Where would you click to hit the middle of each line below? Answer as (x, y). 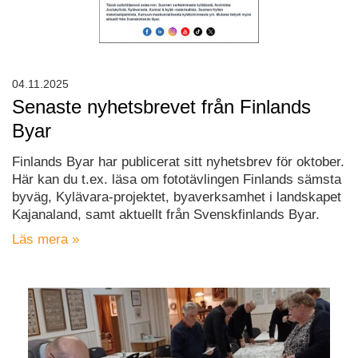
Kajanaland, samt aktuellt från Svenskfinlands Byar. (166, 214)
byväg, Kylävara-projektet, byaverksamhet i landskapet (177, 197)
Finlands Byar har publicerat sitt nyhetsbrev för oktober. (178, 161)
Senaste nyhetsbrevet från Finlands (161, 106)
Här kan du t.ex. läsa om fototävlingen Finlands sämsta (177, 179)
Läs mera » (46, 239)
